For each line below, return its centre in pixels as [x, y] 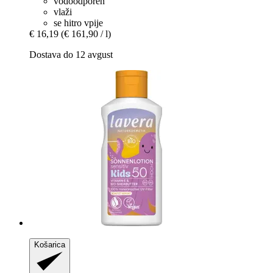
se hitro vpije [78, 23]
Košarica [50, 244]
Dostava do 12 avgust [71, 54]
